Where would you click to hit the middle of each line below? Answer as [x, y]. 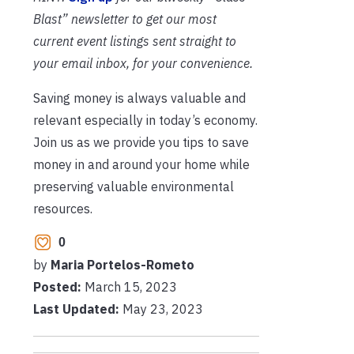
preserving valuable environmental [134, 186]
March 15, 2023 [131, 287]
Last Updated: [76, 309]
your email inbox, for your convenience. [143, 63]
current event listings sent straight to [135, 41]
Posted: [59, 287]
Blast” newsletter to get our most [125, 19]
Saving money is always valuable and [139, 98]
